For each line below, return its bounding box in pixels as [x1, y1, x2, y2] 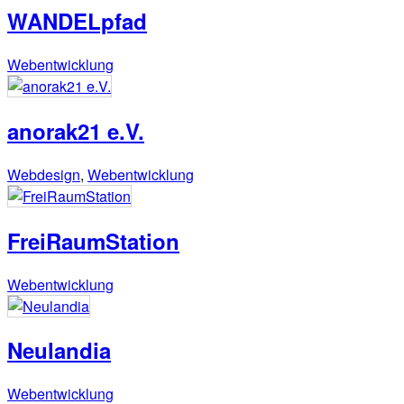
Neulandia [7, 335, 111, 366]
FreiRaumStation [7, 225, 179, 256]
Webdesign [7, 163, 80, 185]
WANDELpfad [7, 5, 147, 36]
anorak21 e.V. [7, 115, 144, 146]
